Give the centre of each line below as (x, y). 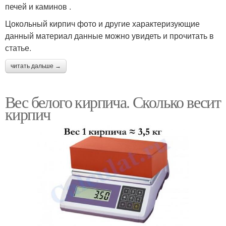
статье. (18, 48)
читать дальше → (36, 66)
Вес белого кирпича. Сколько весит (113, 102)
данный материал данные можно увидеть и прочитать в (109, 36)
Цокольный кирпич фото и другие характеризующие (102, 24)
